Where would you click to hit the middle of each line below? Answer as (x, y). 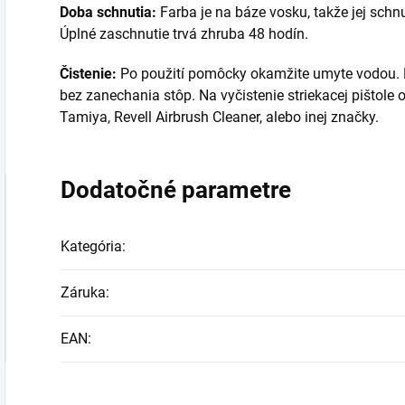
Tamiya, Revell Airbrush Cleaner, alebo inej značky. (219, 118)
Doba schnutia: (110, 13)
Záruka (83, 293)
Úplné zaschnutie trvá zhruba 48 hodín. (186, 34)
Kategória (91, 247)
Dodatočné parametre (176, 190)
